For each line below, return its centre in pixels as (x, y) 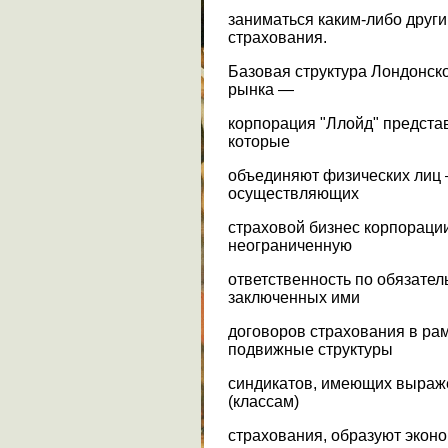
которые (259, 141)
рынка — (261, 89)
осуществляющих (293, 193)
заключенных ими (294, 297)
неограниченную (290, 245)
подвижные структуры (310, 349)
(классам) (263, 401)
